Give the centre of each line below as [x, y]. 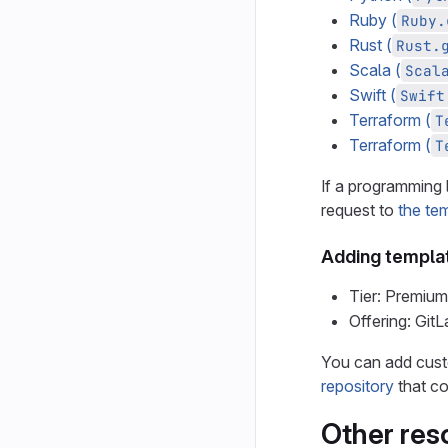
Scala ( [375, 70]
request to [359, 210]
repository [357, 386]
